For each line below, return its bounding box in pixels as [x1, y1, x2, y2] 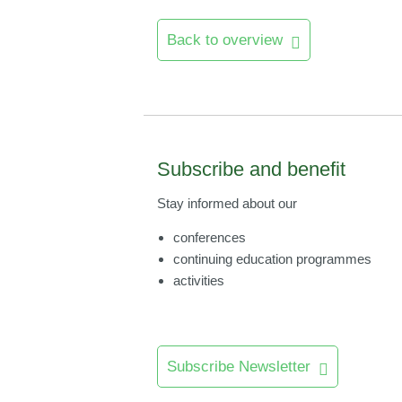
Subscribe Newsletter [166, 358, 310, 375]
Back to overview [166, 31, 283, 48]
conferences [173, 230, 247, 245]
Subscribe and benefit [156, 158, 345, 180]
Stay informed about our [156, 196, 297, 211]
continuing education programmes [173, 251, 372, 267]
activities [173, 273, 225, 288]
